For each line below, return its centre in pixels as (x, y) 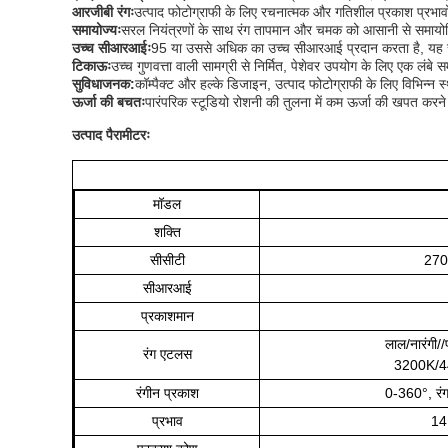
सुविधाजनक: (103, 84)
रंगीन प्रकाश (167, 393)
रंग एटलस (167, 354)
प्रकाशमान (167, 316)
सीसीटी (167, 260)
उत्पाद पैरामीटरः (111, 135)
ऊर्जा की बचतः (108, 102)
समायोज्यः (96, 30)
